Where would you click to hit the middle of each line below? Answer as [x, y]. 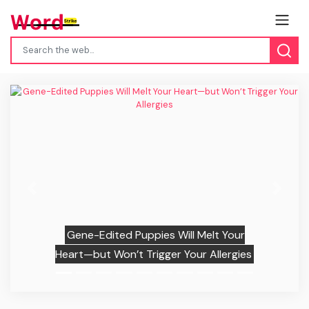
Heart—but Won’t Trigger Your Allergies [153, 254]
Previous [50, 195]
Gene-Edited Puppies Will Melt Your [156, 235]
